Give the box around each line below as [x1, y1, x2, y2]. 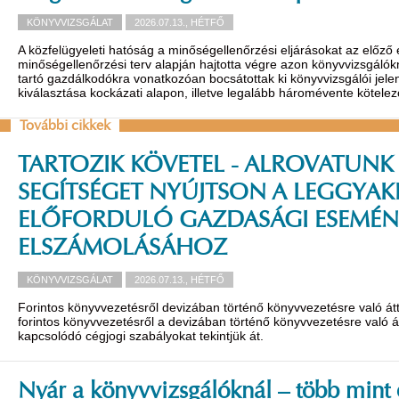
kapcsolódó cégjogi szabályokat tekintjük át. [18, 329, 264, 343]
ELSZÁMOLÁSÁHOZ [18, 238, 227, 261]
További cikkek [20, 119, 110, 134]
